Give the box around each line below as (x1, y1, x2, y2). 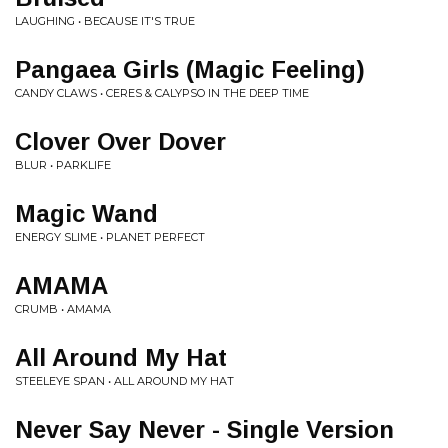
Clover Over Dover (15, 128, 226, 155)
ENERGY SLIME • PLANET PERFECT (15, 230, 205, 244)
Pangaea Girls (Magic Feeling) (15, 56, 365, 83)
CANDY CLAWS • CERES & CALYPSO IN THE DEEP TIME (15, 86, 309, 100)
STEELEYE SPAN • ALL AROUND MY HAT (15, 374, 234, 388)
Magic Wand (15, 200, 158, 227)
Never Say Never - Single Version (15, 416, 394, 443)
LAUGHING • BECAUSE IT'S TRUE (15, 14, 195, 28)
